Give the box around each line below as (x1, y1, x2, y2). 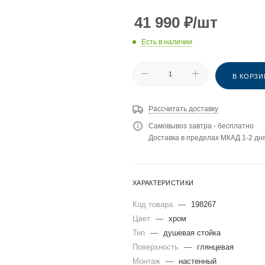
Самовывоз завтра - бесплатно (148, 121, 254, 130)
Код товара (132, 199, 175, 209)
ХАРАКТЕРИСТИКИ (132, 179, 194, 186)
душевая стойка (163, 228, 221, 237)
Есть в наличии (141, 37, 192, 46)
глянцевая (197, 242, 234, 251)
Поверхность (132, 242, 181, 251)
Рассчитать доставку (148, 104, 218, 113)
